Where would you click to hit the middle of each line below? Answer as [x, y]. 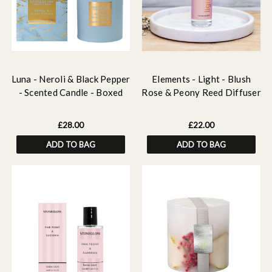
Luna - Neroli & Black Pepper [71, 79]
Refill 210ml [201, 106]
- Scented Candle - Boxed [71, 92]
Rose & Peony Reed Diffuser [201, 92]
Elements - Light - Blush [201, 79]
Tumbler [71, 106]
